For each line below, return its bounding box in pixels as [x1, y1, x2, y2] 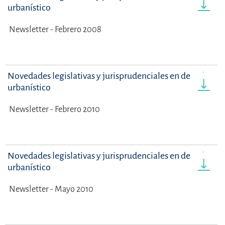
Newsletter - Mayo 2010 [9, 184, 93, 194]
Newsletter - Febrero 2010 [9, 104, 100, 115]
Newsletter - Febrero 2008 [9, 25, 101, 35]
